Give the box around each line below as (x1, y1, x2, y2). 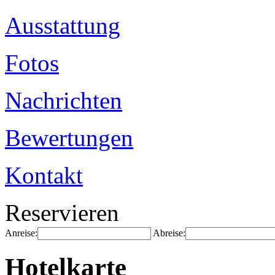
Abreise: (153, 228, 185, 238)
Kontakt (5, 162, 83, 188)
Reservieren (5, 199, 119, 226)
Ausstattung (5, 12, 120, 39)
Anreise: (5, 228, 37, 238)
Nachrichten (5, 87, 122, 114)
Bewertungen (5, 125, 133, 151)
